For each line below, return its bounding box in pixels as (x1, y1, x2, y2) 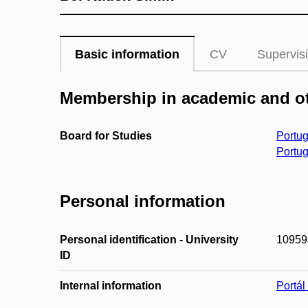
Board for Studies (60, 130, 152, 142)
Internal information (60, 279, 162, 291)
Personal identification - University (60, 233, 239, 245)
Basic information (75, 47, 179, 61)
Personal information (60, 192, 225, 211)
